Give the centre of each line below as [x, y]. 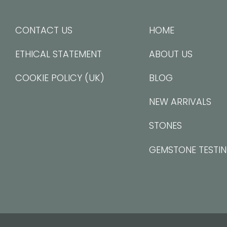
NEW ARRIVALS [180, 102]
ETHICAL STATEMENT [59, 54]
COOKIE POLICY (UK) [60, 78]
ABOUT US [171, 54]
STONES [166, 126]
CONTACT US [44, 30]
